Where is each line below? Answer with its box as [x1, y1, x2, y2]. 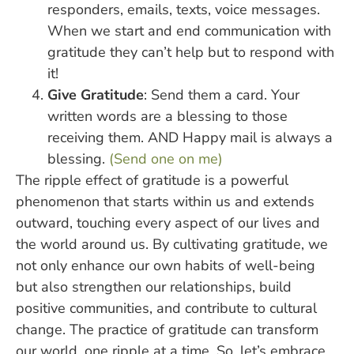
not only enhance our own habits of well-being [16, 255, 315, 275]
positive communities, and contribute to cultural [16, 298, 317, 318]
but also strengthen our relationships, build [16, 277, 292, 296]
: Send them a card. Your [144, 85, 299, 104]
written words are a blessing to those [47, 106, 288, 126]
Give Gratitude [47, 85, 144, 104]
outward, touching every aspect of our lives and [16, 213, 320, 232]
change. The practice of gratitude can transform [16, 319, 318, 339]
